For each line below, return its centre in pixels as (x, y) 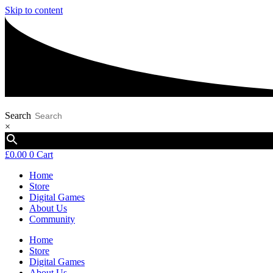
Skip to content (34, 10)
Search (18, 115)
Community (52, 219)
